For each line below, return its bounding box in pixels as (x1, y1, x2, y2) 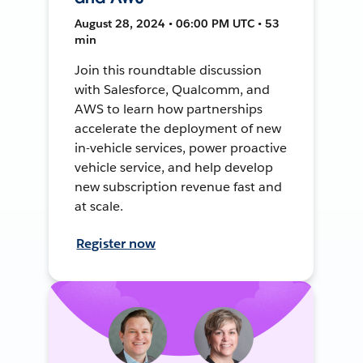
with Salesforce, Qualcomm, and (75, 80, 270, 98)
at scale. (75, 197, 124, 215)
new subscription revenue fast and (75, 177, 282, 195)
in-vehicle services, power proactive (75, 139, 287, 156)
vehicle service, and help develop (75, 158, 273, 176)
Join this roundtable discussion (75, 61, 262, 79)
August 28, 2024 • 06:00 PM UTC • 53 (75, 15, 280, 31)
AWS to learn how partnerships (75, 100, 263, 117)
